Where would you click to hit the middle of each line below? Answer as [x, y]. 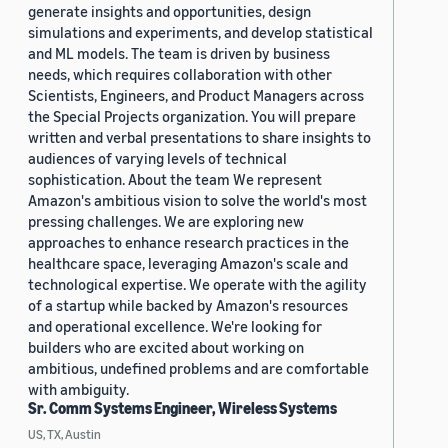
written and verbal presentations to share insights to [199, 137]
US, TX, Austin [64, 434]
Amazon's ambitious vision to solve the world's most [197, 200]
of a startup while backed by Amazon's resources [188, 305]
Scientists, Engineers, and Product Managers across [196, 95]
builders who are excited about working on [166, 347]
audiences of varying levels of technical [157, 158]
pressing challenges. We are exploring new [166, 221]
